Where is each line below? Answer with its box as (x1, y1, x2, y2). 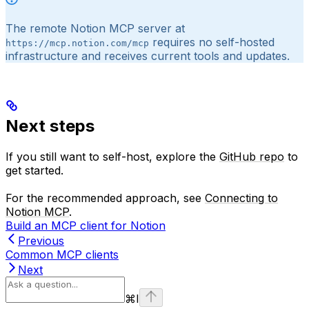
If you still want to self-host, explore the (6, 150, 219, 164)
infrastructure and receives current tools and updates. (6, 48, 290, 63)
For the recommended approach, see (6, 191, 205, 206)
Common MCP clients (6, 248, 119, 262)
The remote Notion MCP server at (6, 21, 185, 35)
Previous (18, 234, 64, 248)
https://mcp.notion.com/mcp (6, 37, 149, 48)
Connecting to (205, 191, 278, 206)
